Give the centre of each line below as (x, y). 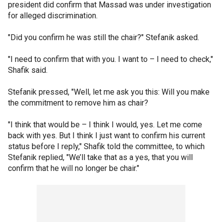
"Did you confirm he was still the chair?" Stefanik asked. (105, 37)
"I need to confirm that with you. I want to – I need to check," (111, 59)
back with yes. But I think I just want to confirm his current (107, 135)
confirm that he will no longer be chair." (74, 168)
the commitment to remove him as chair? (78, 103)
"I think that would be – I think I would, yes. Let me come (105, 124)
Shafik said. (29, 70)
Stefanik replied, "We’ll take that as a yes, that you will (100, 157)
